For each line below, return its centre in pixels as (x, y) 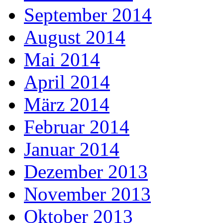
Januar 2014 (72, 149)
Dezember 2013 (86, 172)
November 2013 (87, 194)
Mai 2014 (62, 60)
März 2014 (67, 105)
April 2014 (67, 82)
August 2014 (75, 37)
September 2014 (88, 15)
